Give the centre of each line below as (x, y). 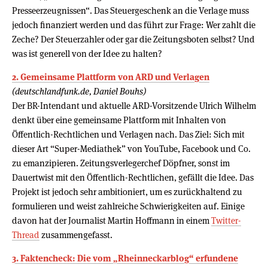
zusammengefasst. (81, 234)
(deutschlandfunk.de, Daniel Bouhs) (79, 91)
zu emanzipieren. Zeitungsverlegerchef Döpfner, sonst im (121, 163)
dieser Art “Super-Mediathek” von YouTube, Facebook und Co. (131, 148)
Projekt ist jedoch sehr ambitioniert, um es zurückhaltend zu (127, 191)
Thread (26, 234)
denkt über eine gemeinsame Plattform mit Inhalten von (119, 120)
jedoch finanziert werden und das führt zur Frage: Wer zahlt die (134, 25)
